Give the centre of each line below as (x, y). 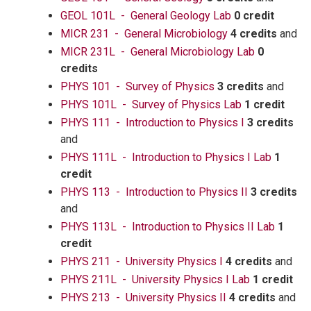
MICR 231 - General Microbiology (144, 34)
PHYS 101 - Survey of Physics (137, 86)
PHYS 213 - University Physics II (143, 297)
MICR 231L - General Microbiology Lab (158, 52)
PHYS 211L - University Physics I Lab (155, 279)
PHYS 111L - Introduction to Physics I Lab (166, 157)
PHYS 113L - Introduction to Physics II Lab (168, 227)
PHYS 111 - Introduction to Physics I (152, 123)
